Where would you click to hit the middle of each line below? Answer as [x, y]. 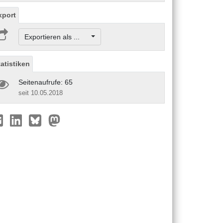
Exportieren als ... [57, 37]
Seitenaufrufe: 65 [46, 82]
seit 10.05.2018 [41, 93]
